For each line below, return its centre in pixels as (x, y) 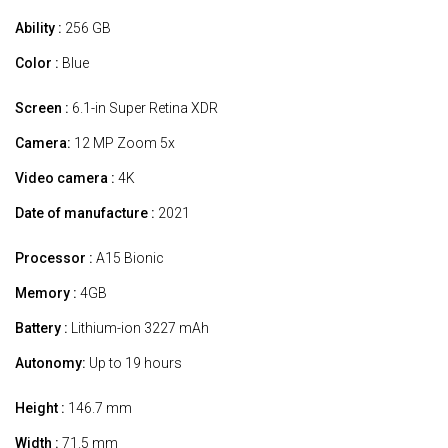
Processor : (54, 258)
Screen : (42, 108)
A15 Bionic (128, 258)
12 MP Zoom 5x (123, 143)
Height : (40, 408)
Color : (37, 63)
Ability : (38, 28)
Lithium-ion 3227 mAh (138, 328)
